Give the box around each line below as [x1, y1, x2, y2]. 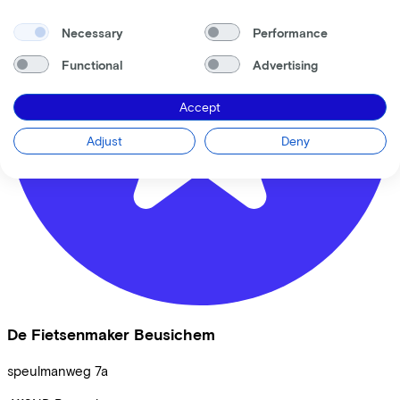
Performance [252, 24, 328, 40]
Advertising [252, 56, 318, 72]
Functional [61, 56, 122, 72]
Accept [179, 99, 221, 114]
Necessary [61, 24, 123, 40]
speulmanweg [7, 362, 91, 379]
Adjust [87, 133, 122, 148]
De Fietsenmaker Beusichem [7, 325, 215, 345]
